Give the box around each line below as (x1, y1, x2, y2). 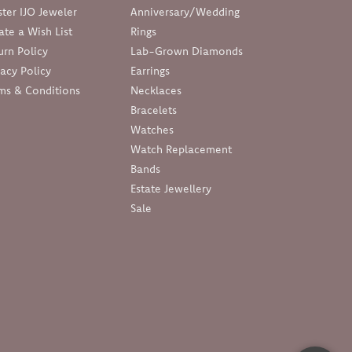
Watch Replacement (130, 141, 232, 156)
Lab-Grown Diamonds (130, 43, 243, 58)
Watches (130, 122, 174, 137)
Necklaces (130, 82, 181, 97)
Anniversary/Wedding (130, 4, 240, 19)
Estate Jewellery (130, 181, 211, 196)
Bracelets (130, 102, 177, 117)
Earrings (130, 63, 170, 78)
